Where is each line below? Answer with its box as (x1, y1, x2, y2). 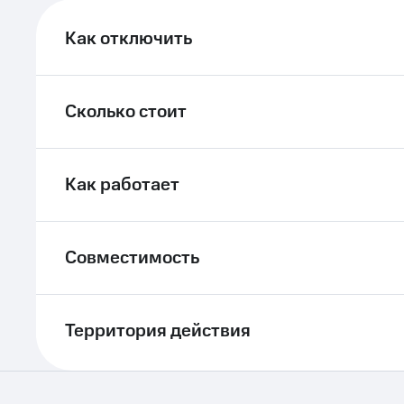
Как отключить (65, 26, 192, 51)
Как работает (65, 172, 179, 197)
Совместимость (65, 245, 199, 271)
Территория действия (65, 318, 251, 344)
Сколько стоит (65, 99, 187, 124)
